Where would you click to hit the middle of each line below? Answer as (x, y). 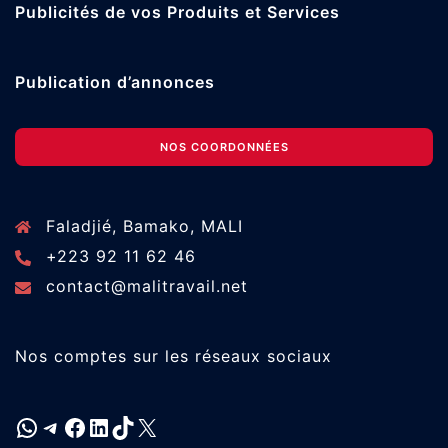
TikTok (149, 426)
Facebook (121, 426)
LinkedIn (137, 426)
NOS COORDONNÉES (224, 147)
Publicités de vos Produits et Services (177, 12)
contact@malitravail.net (147, 286)
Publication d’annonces (115, 82)
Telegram (95, 426)
